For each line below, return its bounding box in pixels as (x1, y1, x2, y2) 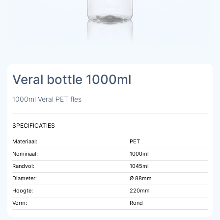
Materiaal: (12, 138, 37, 145)
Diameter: (12, 175, 37, 182)
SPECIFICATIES (12, 122, 55, 129)
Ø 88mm (129, 175, 152, 182)
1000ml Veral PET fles (12, 95, 82, 103)
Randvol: (12, 163, 34, 169)
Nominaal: (12, 150, 38, 157)
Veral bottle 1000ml (12, 72, 131, 87)
